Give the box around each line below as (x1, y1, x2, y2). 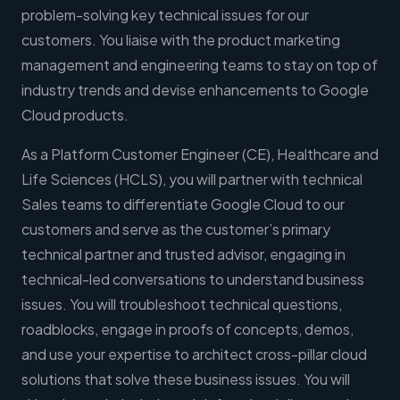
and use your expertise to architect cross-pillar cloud (21, 345, 367, 364)
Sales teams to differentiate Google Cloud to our (21, 195, 345, 214)
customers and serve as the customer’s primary (21, 220, 330, 239)
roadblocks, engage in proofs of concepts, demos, (21, 320, 354, 339)
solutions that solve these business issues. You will (21, 370, 350, 389)
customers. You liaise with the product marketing (21, 30, 340, 50)
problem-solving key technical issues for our (21, 5, 309, 25)
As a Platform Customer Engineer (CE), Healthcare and (21, 145, 379, 164)
